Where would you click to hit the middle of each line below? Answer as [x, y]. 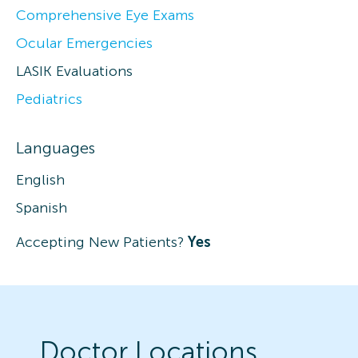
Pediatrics [49, 99]
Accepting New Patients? [100, 242]
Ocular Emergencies [84, 43]
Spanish [42, 207]
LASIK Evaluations [74, 71]
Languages [56, 147]
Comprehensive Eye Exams [105, 15]
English [40, 179]
